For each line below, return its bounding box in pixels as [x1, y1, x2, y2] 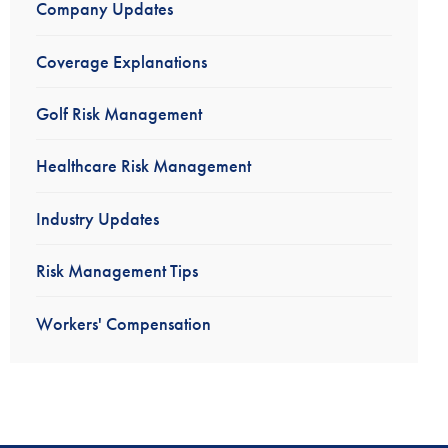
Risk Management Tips [35, 259, 198, 283]
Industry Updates [35, 206, 159, 230]
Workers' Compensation [35, 311, 211, 335]
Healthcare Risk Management [35, 154, 251, 178]
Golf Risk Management [35, 102, 202, 126]
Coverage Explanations [35, 49, 207, 73]
